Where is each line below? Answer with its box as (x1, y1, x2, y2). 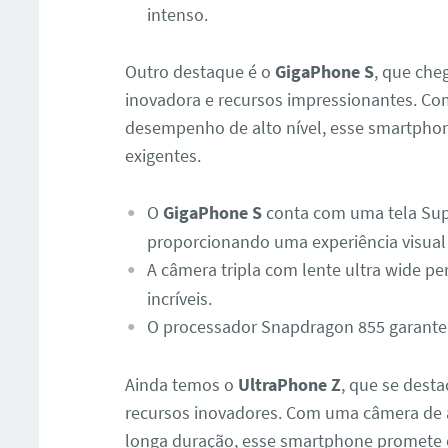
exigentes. (125, 144, 202, 168)
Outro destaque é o (125, 60, 276, 84)
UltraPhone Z (238, 372, 342, 396)
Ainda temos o (125, 372, 239, 396)
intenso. (146, 3, 208, 27)
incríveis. (146, 286, 212, 310)
